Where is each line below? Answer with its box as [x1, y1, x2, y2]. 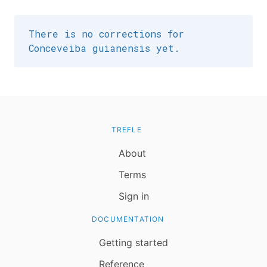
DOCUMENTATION [92, 215, 164, 223]
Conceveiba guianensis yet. [29, 42, 180, 54]
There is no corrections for [29, 27, 184, 40]
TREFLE [111, 125, 142, 134]
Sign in [118, 190, 149, 202]
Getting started [99, 237, 168, 249]
